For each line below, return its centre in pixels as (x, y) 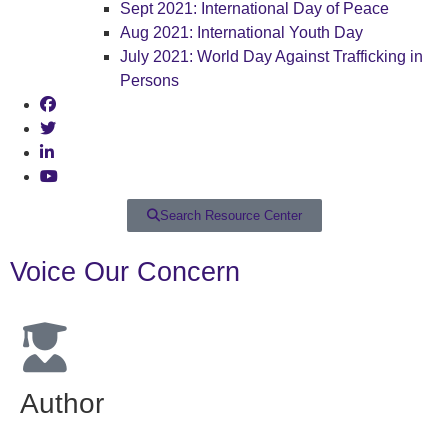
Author (62, 403)
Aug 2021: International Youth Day (241, 32)
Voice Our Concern (125, 271)
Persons (149, 80)
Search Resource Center (230, 215)
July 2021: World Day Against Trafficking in (271, 56)
